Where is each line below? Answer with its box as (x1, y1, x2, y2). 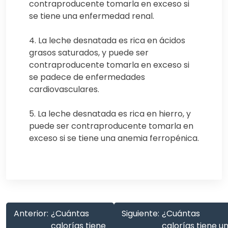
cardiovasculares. (29, 83, 99, 95)
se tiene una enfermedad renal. (29, 10, 154, 22)
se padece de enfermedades (29, 71, 145, 83)
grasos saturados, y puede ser (29, 46, 149, 59)
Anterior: (14, 207, 48, 219)
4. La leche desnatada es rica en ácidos (29, 34, 185, 46)
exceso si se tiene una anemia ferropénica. (29, 132, 199, 144)
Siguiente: (122, 207, 159, 219)
